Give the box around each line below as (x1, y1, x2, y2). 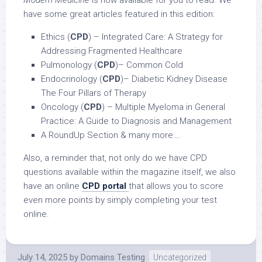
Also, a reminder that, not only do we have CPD (23, 153, 207, 164)
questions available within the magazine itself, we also (23, 167, 236, 178)
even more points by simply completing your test (23, 195, 217, 206)
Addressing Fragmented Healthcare (41, 46, 182, 57)
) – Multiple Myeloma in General (102, 102, 225, 113)
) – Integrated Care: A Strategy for (88, 32, 223, 43)
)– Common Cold (115, 60, 183, 71)
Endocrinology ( (41, 74, 102, 85)
